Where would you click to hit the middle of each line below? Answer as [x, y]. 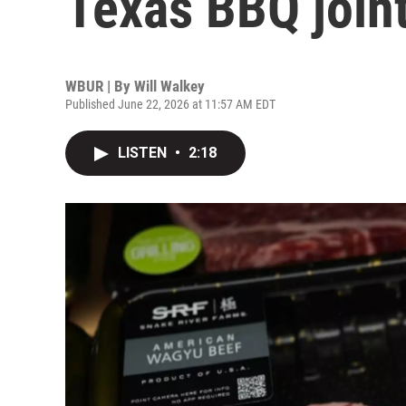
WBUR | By [100, 86]
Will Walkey [169, 86]
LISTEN [144, 153]
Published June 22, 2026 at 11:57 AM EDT [170, 104]
